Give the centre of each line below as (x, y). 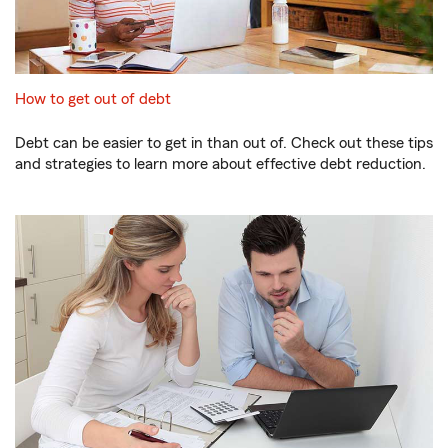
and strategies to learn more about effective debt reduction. (220, 164)
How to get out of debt (93, 99)
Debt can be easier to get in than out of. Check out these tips (224, 143)
